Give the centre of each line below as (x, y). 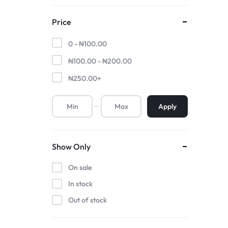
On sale (80, 167)
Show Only (71, 147)
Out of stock (88, 200)
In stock (80, 184)
